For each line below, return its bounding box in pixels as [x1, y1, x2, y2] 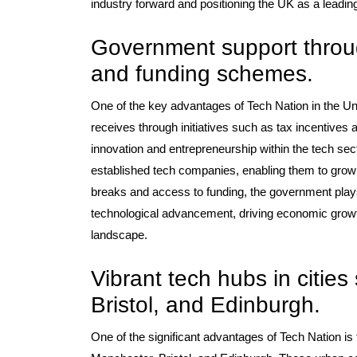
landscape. [91, 228, 147, 241]
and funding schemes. [91, 61, 313, 86]
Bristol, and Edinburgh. [91, 292, 320, 317]
